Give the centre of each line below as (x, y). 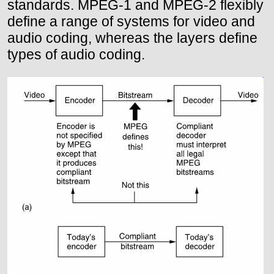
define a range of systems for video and (131, 22)
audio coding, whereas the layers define (132, 38)
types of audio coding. (76, 55)
